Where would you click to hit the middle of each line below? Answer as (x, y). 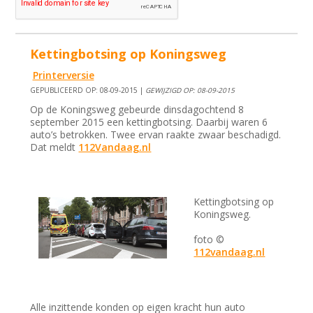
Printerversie (63, 75)
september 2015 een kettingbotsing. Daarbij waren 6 (149, 122)
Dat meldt (54, 147)
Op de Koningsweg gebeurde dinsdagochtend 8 (137, 110)
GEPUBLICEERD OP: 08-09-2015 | (88, 90)
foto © (209, 240)
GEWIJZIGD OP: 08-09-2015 (190, 90)
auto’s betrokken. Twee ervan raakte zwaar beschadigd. (156, 135)
